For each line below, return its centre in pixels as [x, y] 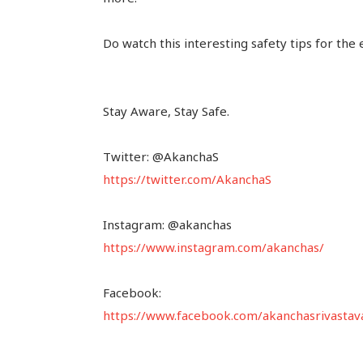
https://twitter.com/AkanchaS [187, 179]
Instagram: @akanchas [167, 224]
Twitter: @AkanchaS [160, 156]
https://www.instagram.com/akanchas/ [213, 247]
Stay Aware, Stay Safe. [166, 111]
